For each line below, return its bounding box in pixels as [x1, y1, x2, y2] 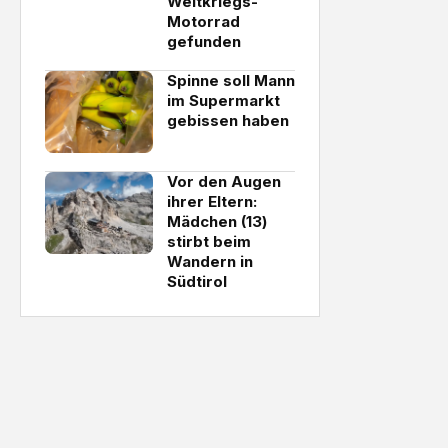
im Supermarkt [167, 91, 280, 110]
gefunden [167, 32, 241, 51]
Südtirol [167, 272, 227, 291]
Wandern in [167, 252, 253, 271]
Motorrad [167, 12, 240, 31]
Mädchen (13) [167, 212, 267, 231]
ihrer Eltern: [167, 192, 257, 211]
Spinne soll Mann [167, 71, 295, 90]
